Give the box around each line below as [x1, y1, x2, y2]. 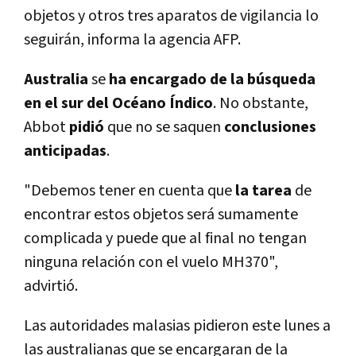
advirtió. [24, 276, 78, 297]
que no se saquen [104, 117, 224, 138]
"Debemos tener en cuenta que [24, 180, 232, 202]
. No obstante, [213, 93, 308, 114]
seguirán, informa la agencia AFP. [24, 29, 241, 51]
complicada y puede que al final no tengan [24, 228, 307, 250]
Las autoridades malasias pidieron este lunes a [24, 315, 331, 337]
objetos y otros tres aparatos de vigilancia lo [24, 6, 319, 27]
